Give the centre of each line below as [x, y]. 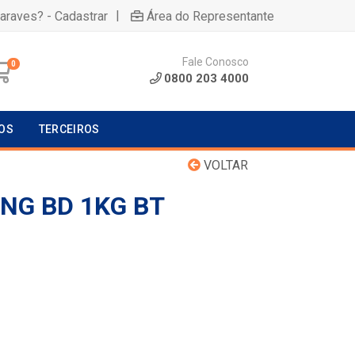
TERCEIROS [69, 129]
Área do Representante [210, 16]
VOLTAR [224, 165]
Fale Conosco [216, 62]
